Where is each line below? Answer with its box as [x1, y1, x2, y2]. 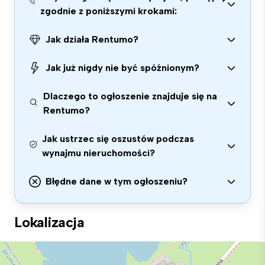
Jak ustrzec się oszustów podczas [41, 133, 194, 144]
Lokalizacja [14, 214, 85, 231]
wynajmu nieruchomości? [41, 147, 155, 159]
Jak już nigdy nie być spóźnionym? [46, 62, 199, 73]
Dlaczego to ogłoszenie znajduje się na [43, 91, 218, 102]
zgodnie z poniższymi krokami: [40, 5, 177, 17]
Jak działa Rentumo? [46, 34, 138, 45]
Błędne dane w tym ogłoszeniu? [46, 176, 188, 187]
